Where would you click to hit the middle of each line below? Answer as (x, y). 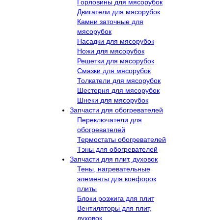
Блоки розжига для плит (116, 198)
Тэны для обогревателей (117, 149)
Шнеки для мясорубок (113, 100)
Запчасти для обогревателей (116, 110)
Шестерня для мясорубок (118, 90)
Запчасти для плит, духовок (114, 159)
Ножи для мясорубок (111, 51)
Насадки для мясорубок (116, 41)
